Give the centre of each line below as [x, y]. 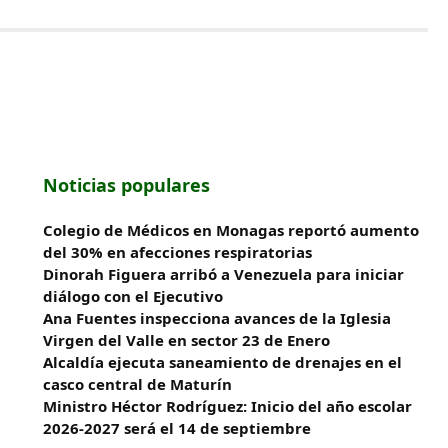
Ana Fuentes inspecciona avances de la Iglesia [217, 318]
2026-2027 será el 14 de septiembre [177, 428]
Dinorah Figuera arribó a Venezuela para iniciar [224, 274]
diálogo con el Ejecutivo [133, 296]
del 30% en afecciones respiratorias [178, 252]
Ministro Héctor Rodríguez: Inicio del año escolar [228, 406]
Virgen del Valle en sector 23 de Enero [187, 340]
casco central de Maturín [138, 384]
